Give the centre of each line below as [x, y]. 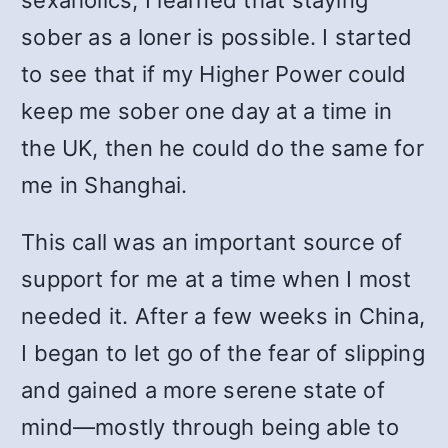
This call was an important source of [212, 242]
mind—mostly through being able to [210, 427]
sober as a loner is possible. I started [217, 37]
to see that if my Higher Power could [214, 74]
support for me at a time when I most [216, 279]
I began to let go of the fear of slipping [223, 353]
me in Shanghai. [104, 185]
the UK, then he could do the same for [222, 148]
